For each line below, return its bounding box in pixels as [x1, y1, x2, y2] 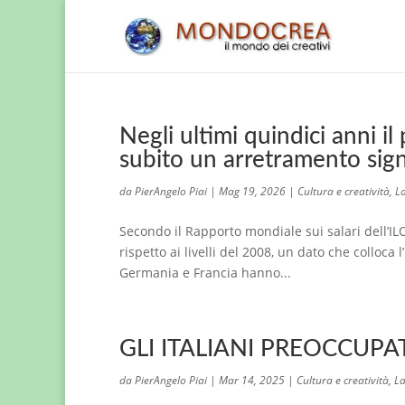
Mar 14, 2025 [219, 372, 285, 388]
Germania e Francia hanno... [119, 264, 291, 281]
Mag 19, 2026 [219, 184, 286, 199]
